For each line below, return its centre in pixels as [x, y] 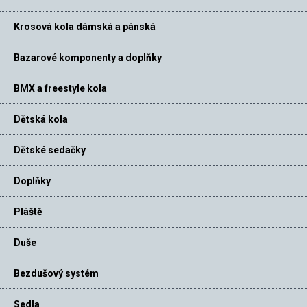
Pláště [28, 212]
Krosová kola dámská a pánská [85, 27]
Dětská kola [41, 120]
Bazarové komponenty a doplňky [88, 58]
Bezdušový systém [56, 274]
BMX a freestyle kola [60, 89]
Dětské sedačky [50, 150]
